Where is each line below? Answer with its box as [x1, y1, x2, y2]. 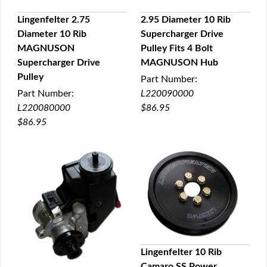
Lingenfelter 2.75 [17, 14, 90, 24]
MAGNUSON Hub [141, 57, 218, 67]
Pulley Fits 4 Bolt [141, 43, 213, 53]
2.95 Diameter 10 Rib [141, 14, 231, 24]
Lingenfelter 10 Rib [141, 247, 222, 257]
